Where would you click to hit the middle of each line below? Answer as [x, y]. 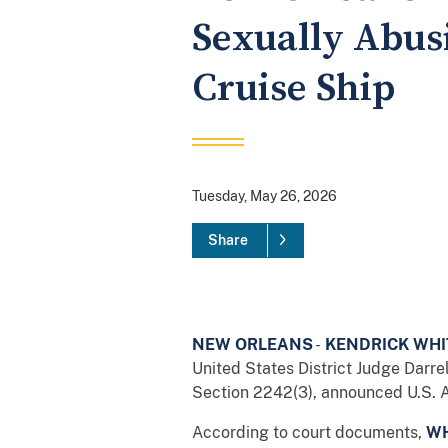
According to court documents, [309, 432]
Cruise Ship [293, 88]
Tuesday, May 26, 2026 [264, 195]
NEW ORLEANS [252, 344]
